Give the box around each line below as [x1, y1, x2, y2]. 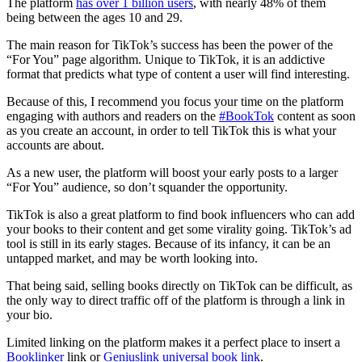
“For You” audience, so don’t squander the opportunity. [6, 180, 288, 195]
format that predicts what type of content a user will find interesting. [6, 67, 350, 82]
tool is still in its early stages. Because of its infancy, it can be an [6, 237, 330, 251]
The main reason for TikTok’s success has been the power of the [6, 38, 333, 53]
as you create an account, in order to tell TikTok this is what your [6, 124, 336, 138]
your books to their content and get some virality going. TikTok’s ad [6, 222, 351, 237]
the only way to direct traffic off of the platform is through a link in [6, 293, 345, 308]
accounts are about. [6, 138, 104, 153]
